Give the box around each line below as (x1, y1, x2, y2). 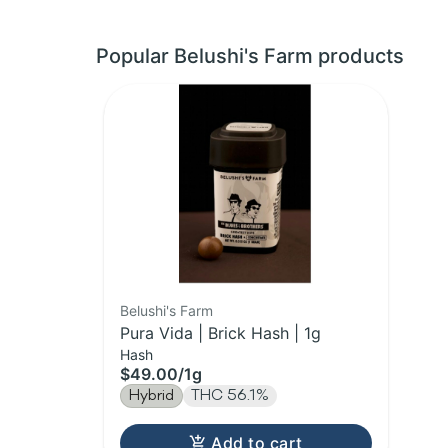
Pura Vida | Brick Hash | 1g (120, 323, 321, 344)
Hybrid (129, 386, 174, 406)
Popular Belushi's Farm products (96, 44, 404, 69)
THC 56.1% (191, 386, 269, 406)
